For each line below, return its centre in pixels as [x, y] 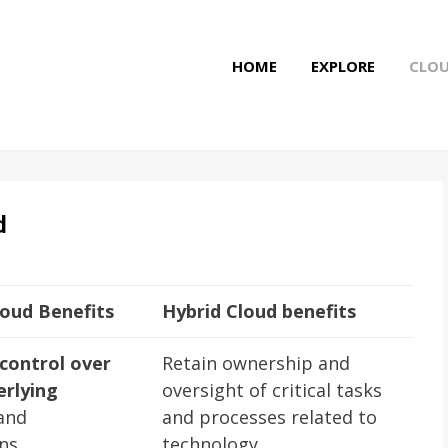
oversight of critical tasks [272, 390]
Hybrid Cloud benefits [259, 311]
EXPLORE [343, 66]
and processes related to [269, 417]
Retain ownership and [256, 363]
